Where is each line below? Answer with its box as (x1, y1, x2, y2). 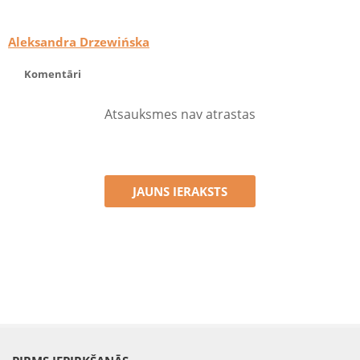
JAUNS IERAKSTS (133, 183, 227, 200)
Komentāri (24, 67, 81, 82)
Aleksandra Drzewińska (8, 34, 149, 51)
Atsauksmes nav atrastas (104, 105, 256, 124)
